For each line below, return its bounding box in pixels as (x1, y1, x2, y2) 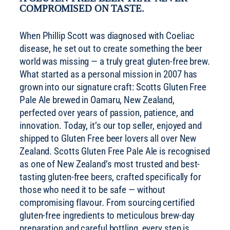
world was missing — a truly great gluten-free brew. (20, 55, 210, 67)
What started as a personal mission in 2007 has (20, 68, 198, 80)
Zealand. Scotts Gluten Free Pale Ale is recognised (20, 145, 210, 157)
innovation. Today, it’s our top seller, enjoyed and (20, 120, 202, 131)
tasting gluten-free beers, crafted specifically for (20, 171, 201, 183)
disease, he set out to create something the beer (20, 43, 203, 54)
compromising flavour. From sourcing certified (20, 197, 195, 208)
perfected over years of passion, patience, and (20, 107, 194, 119)
